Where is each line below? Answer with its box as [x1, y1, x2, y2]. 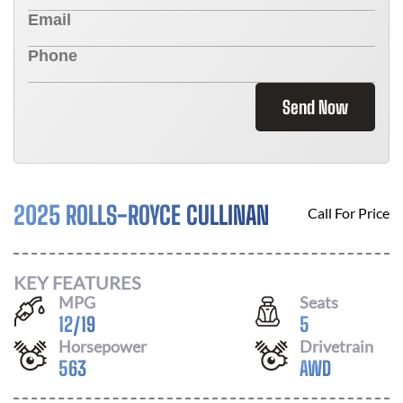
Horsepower [58, 336, 147, 356]
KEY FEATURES [13, 271, 141, 293]
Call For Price [308, 204, 390, 221]
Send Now [282, 96, 348, 118]
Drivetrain [300, 336, 373, 356]
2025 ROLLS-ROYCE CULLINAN [13, 200, 269, 230]
